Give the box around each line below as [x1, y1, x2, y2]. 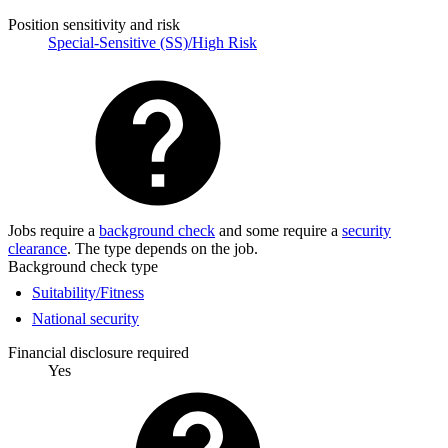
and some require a [215, 221, 342, 239]
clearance [8, 239, 67, 257]
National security [32, 309, 139, 327]
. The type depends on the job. [67, 239, 258, 257]
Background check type [8, 257, 158, 275]
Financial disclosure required [8, 343, 189, 361]
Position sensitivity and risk [8, 15, 180, 33]
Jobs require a [8, 221, 99, 239]
